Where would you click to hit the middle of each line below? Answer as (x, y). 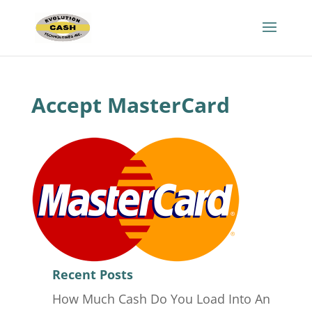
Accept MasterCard (130, 105)
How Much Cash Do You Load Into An (161, 299)
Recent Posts (92, 274)
